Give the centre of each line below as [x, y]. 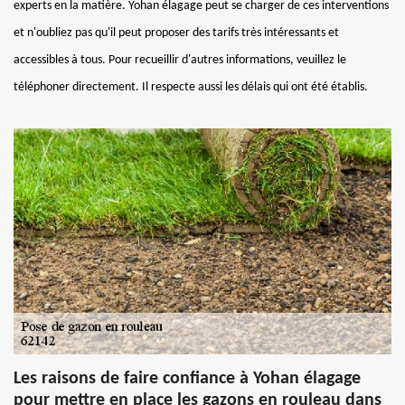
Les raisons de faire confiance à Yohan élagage [187, 378]
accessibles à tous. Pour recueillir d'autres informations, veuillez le [180, 60]
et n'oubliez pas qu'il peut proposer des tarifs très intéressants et [176, 33]
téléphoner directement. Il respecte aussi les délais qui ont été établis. [191, 87]
